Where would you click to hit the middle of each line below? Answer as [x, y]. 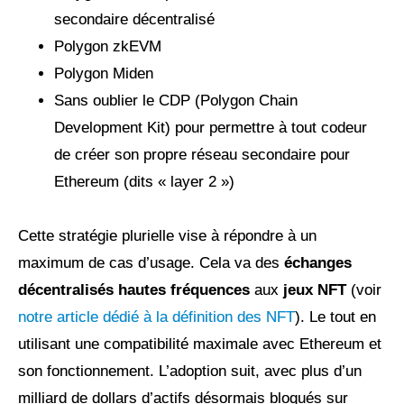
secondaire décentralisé [134, 20]
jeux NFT [315, 290]
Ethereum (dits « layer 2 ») [147, 182]
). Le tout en [335, 317]
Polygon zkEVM [108, 47]
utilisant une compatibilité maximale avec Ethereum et [200, 344]
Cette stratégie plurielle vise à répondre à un [167, 236]
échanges [318, 263]
